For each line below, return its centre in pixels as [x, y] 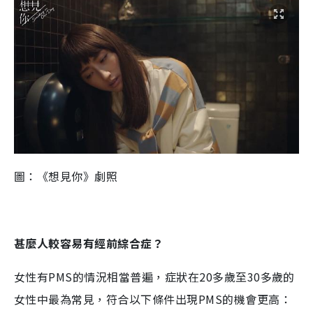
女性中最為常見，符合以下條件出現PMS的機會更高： [153, 299]
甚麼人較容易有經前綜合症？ [89, 243]
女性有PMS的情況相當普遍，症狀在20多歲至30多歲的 [154, 277]
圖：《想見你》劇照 [66, 176]
